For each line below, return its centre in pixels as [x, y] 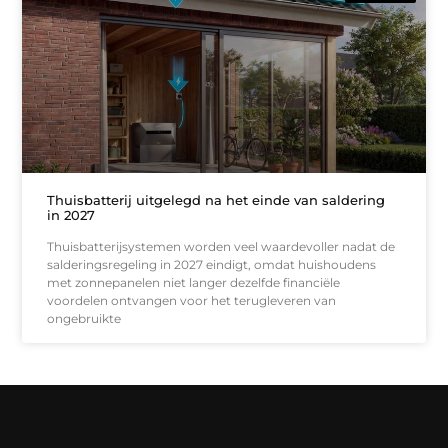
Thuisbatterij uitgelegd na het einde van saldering [216, 199]
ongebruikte [84, 318]
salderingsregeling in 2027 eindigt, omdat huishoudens [212, 264]
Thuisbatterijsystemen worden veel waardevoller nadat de [221, 246]
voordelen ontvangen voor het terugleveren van [192, 300]
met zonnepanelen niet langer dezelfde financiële [194, 282]
